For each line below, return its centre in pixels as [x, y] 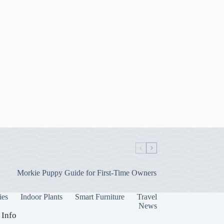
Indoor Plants [41, 197]
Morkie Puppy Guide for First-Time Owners [86, 173]
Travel [147, 197]
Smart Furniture [99, 197]
